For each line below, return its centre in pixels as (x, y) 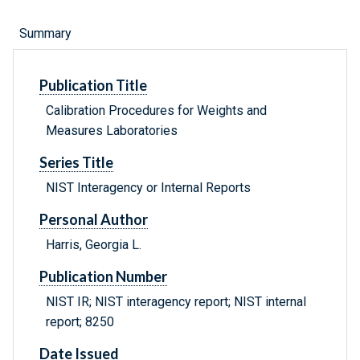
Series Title (76, 163)
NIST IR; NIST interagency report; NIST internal (176, 302)
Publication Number (103, 277)
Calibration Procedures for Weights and (156, 111)
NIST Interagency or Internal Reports (148, 188)
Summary (45, 34)
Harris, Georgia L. (94, 245)
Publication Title (93, 86)
